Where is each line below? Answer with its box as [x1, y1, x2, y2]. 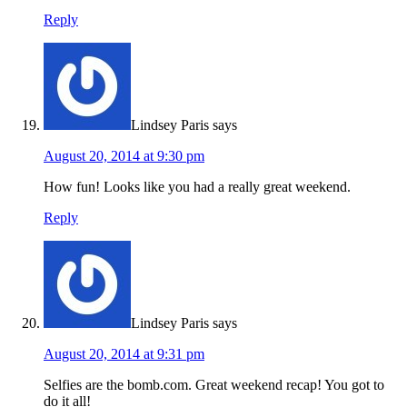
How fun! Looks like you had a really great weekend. [44, 179, 351, 195]
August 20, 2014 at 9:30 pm [44, 148, 204, 164]
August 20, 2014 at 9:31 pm [44, 346, 204, 362]
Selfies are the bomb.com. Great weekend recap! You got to [44, 377, 384, 393]
